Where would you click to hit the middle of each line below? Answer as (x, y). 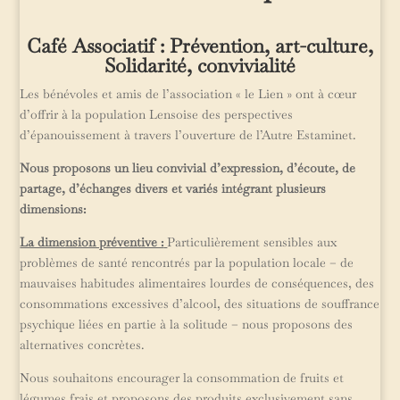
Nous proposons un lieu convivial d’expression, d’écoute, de (188, 168)
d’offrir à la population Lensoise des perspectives (157, 114)
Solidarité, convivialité (200, 65)
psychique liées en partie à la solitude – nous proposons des (187, 324)
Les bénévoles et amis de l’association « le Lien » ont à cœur (188, 94)
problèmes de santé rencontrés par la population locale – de (187, 262)
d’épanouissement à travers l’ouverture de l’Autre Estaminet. (188, 135)
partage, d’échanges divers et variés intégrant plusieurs (173, 188)
